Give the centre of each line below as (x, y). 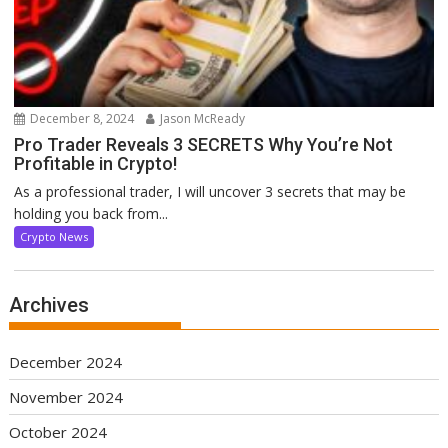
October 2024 (58, 431)
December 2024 (66, 361)
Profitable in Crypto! (96, 163)
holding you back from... (91, 213)
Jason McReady (201, 118)
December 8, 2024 (81, 118)
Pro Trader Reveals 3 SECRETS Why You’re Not (204, 144)
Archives (49, 304)
